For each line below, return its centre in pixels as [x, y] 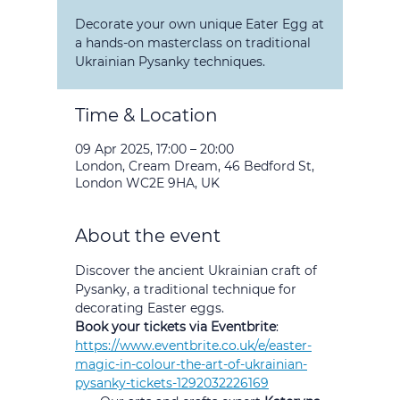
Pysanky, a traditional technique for [187, 289]
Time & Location [146, 115]
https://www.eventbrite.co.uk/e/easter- [193, 346]
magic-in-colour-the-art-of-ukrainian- [191, 364]
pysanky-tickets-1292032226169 [172, 383]
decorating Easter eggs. [150, 308]
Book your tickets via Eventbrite [175, 327]
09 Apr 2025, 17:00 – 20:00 [154, 149]
